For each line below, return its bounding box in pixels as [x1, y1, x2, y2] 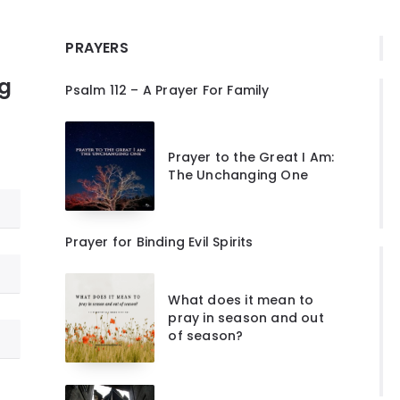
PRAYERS [65, 37, 129, 58]
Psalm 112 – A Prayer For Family [65, 80, 270, 99]
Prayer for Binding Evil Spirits [65, 232, 254, 251]
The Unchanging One [168, 165, 308, 184]
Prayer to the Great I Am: [168, 147, 335, 166]
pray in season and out [168, 308, 324, 327]
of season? [168, 326, 244, 345]
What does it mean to [168, 290, 314, 309]
